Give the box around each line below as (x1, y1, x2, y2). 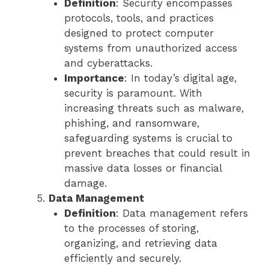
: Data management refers (115, 207, 248, 220)
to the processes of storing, (64, 222, 199, 235)
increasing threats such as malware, (64, 102, 244, 115)
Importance (64, 72, 124, 85)
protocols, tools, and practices (64, 12, 214, 25)
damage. (64, 177, 107, 190)
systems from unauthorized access (64, 42, 237, 55)
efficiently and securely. (64, 252, 181, 265)
